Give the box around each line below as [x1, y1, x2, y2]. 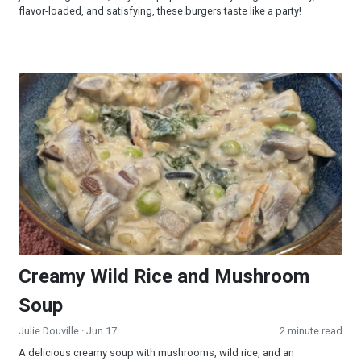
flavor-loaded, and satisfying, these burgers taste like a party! [19, 5, 301, 18]
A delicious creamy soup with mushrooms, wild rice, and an [19, 346, 294, 359]
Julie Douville [19, 325, 79, 338]
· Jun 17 [79, 325, 117, 338]
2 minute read [280, 325, 342, 338]
